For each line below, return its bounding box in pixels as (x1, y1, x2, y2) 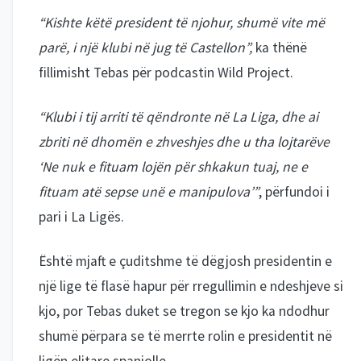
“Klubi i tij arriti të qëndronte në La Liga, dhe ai (39, 108, 318, 127)
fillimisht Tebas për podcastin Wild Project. (39, 64, 293, 82)
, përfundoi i (259, 183, 330, 201)
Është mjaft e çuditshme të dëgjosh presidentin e (39, 252, 332, 271)
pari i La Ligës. (39, 208, 124, 226)
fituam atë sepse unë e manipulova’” (39, 183, 259, 201)
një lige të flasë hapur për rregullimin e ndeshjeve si (39, 277, 343, 296)
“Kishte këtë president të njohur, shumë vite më (39, 14, 325, 32)
